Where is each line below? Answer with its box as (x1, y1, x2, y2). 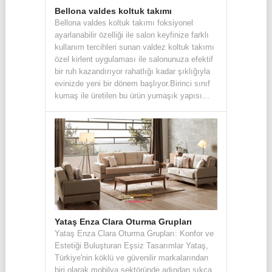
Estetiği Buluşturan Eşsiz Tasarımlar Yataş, (54, 240, 208, 250)
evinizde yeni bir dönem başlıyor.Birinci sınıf (54, 78, 210, 88)
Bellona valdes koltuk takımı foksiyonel (54, 18, 193, 27)
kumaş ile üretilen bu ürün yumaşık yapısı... (54, 90, 209, 100)
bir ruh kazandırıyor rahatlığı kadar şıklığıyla (54, 66, 210, 76)
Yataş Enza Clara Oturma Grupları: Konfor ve (54, 228, 214, 238)
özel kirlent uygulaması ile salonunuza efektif (54, 54, 213, 64)
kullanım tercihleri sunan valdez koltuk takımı (54, 42, 214, 52)
